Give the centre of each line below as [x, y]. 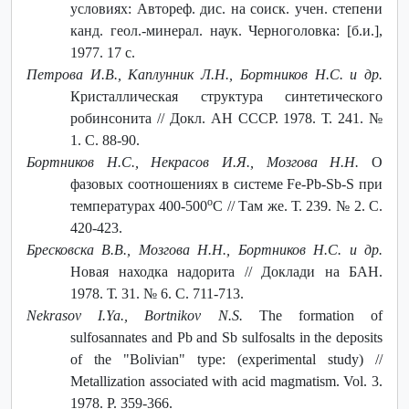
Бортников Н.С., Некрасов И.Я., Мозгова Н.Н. [193, 162]
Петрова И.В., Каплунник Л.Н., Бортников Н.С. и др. [204, 74]
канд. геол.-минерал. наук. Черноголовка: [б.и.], [226, 30]
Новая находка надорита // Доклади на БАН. [226, 271]
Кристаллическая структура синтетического [226, 96]
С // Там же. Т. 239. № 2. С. [298, 205]
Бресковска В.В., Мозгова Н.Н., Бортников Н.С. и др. [204, 249]
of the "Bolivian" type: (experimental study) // [226, 359]
